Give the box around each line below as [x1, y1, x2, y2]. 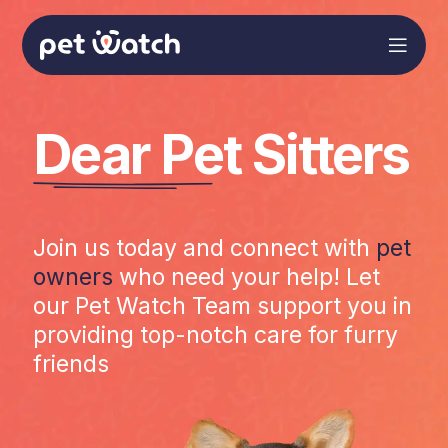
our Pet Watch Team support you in [32, 292, 412, 321]
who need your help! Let [112, 263, 380, 292]
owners [32, 263, 113, 292]
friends [32, 350, 109, 379]
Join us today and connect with [32, 234, 376, 263]
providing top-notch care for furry [32, 321, 398, 350]
